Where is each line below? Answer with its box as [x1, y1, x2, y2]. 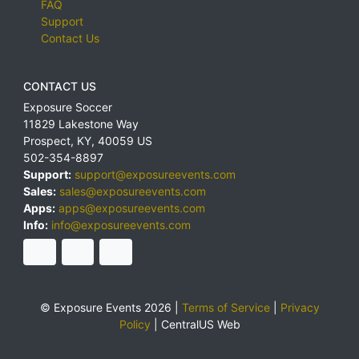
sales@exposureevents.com [59, 184, 206, 198]
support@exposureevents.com [75, 167, 236, 181]
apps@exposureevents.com [58, 200, 205, 215]
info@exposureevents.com [51, 217, 191, 232]
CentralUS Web [160, 317, 240, 332]
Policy [119, 317, 151, 332]
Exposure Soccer [23, 99, 112, 114]
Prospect [23, 133, 71, 147]
